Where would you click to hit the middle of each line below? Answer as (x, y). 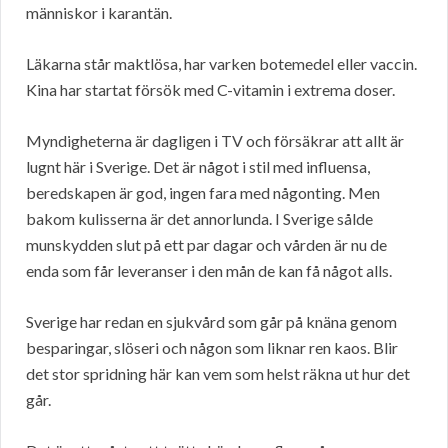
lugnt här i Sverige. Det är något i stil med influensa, (198, 167)
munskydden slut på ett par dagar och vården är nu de (206, 245)
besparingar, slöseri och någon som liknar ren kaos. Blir (212, 348)
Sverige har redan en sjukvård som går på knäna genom (211, 322)
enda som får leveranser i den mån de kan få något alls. (209, 271)
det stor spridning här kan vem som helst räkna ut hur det (218, 374)
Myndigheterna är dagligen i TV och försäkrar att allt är (215, 141)
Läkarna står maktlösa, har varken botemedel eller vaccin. (221, 64)
